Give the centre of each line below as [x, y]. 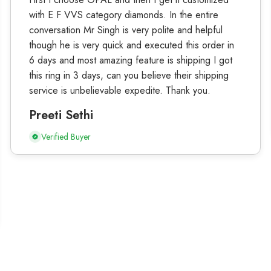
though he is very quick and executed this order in [131, 45]
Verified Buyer [66, 137]
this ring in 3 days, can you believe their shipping [129, 76]
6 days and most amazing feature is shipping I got [130, 60]
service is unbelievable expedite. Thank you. [119, 91]
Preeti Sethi [61, 116]
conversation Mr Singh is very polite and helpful [126, 30]
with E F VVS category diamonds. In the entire [123, 15]
